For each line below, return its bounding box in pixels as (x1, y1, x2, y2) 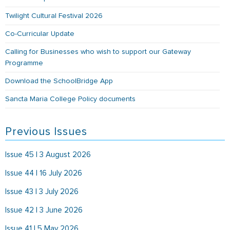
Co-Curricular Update (5, 30, 74, 37)
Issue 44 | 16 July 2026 (5, 169, 82, 177)
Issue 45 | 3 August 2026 (5, 150, 91, 159)
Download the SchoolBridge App (5, 77, 113, 85)
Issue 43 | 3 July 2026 (5, 187, 79, 196)
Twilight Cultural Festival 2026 (5, 12, 103, 20)
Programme (5, 59, 43, 67)
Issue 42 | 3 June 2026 (5, 206, 83, 214)
